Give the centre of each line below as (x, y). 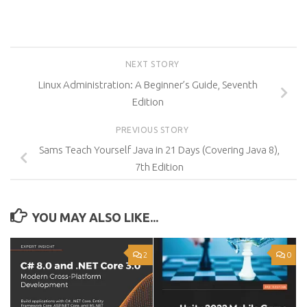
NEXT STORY (153, 64)
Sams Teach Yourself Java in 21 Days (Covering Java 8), (159, 150)
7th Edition (159, 167)
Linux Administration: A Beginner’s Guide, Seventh (148, 84)
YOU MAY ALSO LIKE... (95, 218)
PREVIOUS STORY (153, 130)
